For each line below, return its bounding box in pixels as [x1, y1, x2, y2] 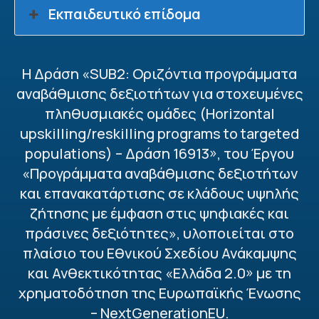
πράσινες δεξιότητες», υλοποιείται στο [25, 224, 294, 243]
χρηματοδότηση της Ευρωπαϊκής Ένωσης [18, 283, 301, 303]
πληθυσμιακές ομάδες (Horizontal [44, 104, 275, 123]
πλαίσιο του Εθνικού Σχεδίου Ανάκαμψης [22, 244, 297, 263]
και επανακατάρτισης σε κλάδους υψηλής [20, 184, 299, 203]
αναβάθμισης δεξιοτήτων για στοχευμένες [16, 84, 303, 103]
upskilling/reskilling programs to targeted [20, 124, 299, 143]
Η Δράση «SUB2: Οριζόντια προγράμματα [22, 64, 297, 83]
